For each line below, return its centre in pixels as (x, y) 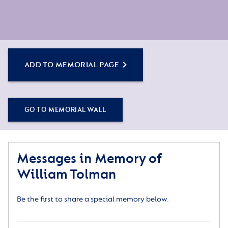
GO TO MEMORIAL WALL (65, 110)
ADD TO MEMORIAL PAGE (72, 65)
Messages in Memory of (89, 159)
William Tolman (66, 175)
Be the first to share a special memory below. (93, 199)
